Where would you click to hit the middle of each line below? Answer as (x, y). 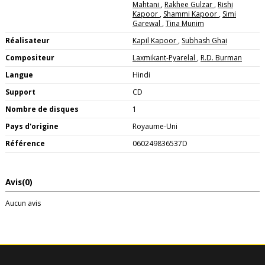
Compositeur (30, 57)
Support (20, 92)
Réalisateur (28, 40)
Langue (19, 75)
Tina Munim (185, 23)
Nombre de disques (42, 109)
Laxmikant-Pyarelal (165, 57)
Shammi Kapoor (191, 14)
